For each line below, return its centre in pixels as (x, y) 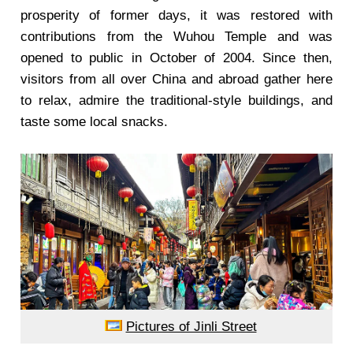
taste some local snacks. (94, 122)
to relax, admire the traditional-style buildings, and (176, 100)
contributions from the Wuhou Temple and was (176, 37)
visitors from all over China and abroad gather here (176, 79)
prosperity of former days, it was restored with (176, 15)
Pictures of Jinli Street (191, 327)
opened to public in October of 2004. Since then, (176, 58)
